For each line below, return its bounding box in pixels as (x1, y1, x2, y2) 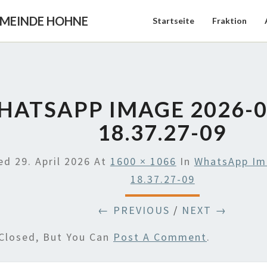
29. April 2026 (14, 154, 91, 168)
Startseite (153, 15, 194, 26)
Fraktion (212, 15, 247, 26)
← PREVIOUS (98, 203, 170, 217)
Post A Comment (113, 230, 207, 244)
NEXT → (182, 203, 228, 217)
